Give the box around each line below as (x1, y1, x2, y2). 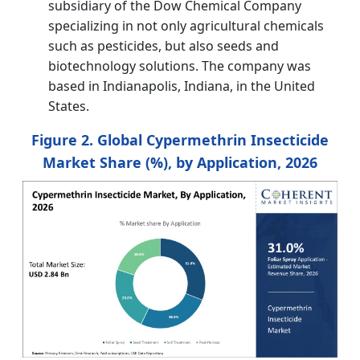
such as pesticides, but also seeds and (48, 36, 279, 55)
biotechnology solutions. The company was (48, 56, 311, 75)
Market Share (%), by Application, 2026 (43, 152, 317, 172)
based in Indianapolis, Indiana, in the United (48, 76, 315, 95)
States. (48, 96, 89, 115)
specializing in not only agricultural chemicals (48, 16, 324, 35)
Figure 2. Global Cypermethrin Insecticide (31, 129, 329, 149)
